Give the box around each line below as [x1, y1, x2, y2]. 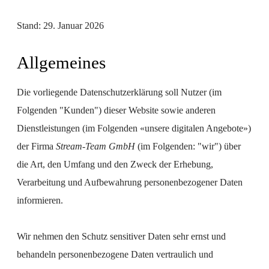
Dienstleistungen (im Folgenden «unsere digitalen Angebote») [17, 123, 251, 133]
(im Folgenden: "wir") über [135, 141, 241, 151]
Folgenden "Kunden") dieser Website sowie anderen [17, 105, 216, 115]
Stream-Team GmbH [56, 141, 135, 151]
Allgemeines [17, 53, 106, 72]
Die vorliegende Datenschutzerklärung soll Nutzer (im [17, 87, 222, 97]
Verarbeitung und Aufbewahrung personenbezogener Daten [17, 177, 243, 187]
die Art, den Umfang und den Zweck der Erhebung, [17, 159, 213, 169]
